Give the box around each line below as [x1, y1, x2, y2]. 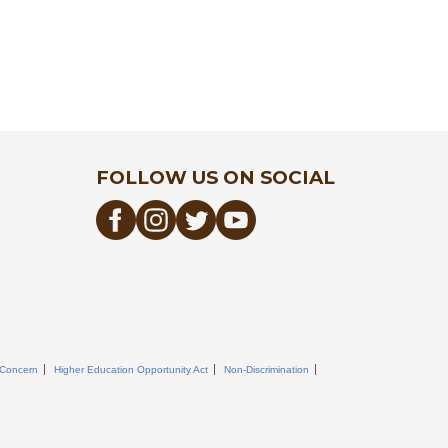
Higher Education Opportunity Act [54, 364, 208, 376]
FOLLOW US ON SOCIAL [96, 166, 335, 190]
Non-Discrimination [224, 364, 309, 376]
